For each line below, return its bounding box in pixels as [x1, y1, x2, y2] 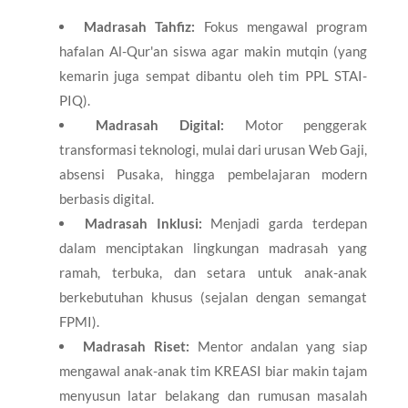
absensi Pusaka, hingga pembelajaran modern [58, 165, 368, 182]
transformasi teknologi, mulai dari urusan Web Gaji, [58, 140, 368, 158]
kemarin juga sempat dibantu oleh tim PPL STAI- [58, 66, 368, 84]
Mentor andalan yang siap [189, 337, 368, 354]
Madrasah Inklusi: [84, 214, 202, 231]
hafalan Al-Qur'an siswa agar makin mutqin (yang [58, 42, 368, 59]
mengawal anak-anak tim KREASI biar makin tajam [58, 362, 368, 379]
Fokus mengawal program [195, 17, 368, 35]
